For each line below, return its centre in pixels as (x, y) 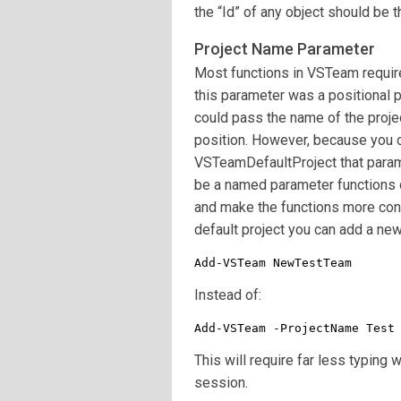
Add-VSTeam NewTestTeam (273, 263)
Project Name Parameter (285, 49)
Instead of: (228, 295)
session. (221, 383)
